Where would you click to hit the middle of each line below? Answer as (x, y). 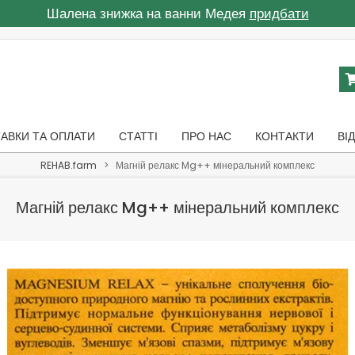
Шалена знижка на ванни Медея (148, 13)
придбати (279, 13)
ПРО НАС (206, 136)
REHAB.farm (69, 165)
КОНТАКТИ (284, 136)
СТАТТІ (138, 136)
